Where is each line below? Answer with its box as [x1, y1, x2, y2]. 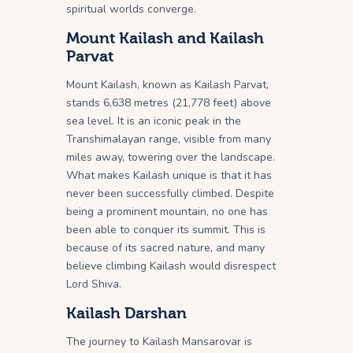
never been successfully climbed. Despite [66, 185, 274, 201]
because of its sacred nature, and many [66, 240, 265, 255]
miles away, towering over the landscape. [66, 149, 275, 165]
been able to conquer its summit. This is [66, 221, 266, 237]
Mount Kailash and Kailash [66, 28, 264, 47]
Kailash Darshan [66, 303, 187, 322]
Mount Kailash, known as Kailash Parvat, [66, 76, 269, 92]
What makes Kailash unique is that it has [66, 167, 272, 183]
